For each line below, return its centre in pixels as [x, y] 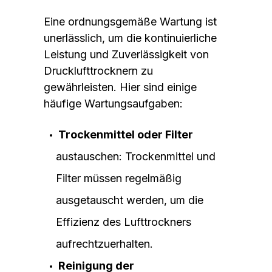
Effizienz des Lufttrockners [124, 222]
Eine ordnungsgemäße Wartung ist [130, 21]
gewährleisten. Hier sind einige [120, 87]
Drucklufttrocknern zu [98, 70]
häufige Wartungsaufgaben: [113, 103]
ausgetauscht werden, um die [130, 200]
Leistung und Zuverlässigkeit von [126, 54]
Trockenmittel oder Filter [126, 134]
